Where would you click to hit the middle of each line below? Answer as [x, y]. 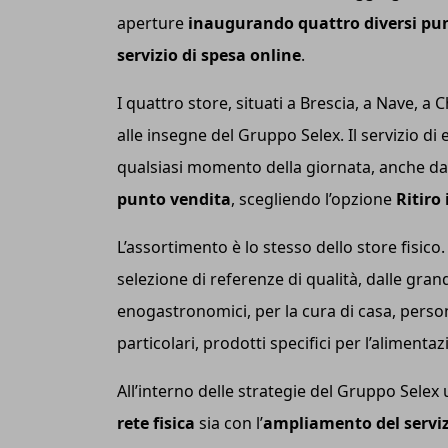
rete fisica [156, 422]
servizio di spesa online [209, 54]
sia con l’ [229, 422]
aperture [152, 22]
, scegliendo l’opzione [313, 198]
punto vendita [174, 198]
